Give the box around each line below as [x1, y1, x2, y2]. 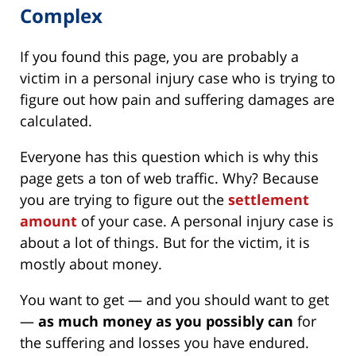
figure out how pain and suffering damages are [20, 89, 335, 109]
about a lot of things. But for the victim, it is [20, 232, 310, 252]
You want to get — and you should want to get [20, 289, 329, 309]
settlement [228, 189, 309, 209]
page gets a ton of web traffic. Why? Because [20, 168, 319, 188]
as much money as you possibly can [38, 311, 293, 331]
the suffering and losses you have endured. [20, 332, 309, 352]
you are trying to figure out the [20, 189, 228, 209]
